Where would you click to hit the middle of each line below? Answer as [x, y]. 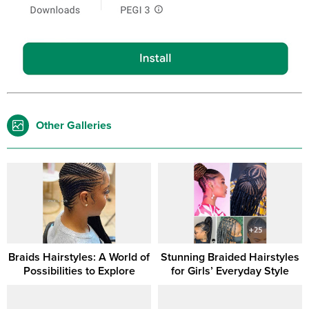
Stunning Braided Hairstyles [230, 258]
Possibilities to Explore [79, 271]
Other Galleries [74, 125]
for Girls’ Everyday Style [230, 271]
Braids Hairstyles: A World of [79, 258]
